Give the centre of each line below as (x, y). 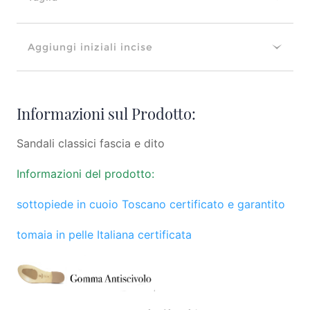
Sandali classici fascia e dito (92, 143)
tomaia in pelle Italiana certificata (104, 235)
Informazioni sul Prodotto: (106, 113)
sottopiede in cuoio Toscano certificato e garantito (153, 204)
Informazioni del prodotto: (85, 174)
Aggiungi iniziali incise (90, 47)
